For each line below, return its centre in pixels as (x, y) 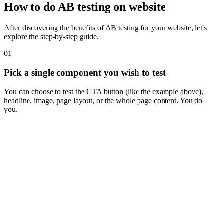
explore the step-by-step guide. (51, 37)
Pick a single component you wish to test (85, 72)
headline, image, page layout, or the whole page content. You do (103, 100)
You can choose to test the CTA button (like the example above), (104, 91)
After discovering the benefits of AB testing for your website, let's (105, 28)
